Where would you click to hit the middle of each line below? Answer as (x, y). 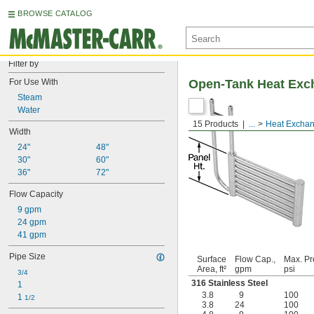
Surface (212, 259)
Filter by (23, 64)
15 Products (216, 124)
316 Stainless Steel (230, 283)
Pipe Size (27, 257)
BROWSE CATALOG (55, 13)
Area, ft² (212, 269)
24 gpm (32, 222)
